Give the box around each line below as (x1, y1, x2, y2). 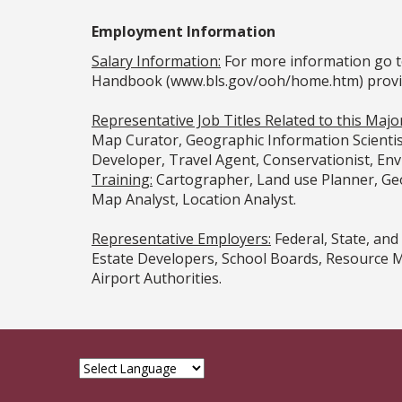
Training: (92, 169, 153, 189)
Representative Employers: (92, 228, 271, 249)
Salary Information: (92, 50, 221, 71)
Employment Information (92, 21, 275, 41)
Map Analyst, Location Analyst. (92, 188, 296, 209)
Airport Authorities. (92, 267, 222, 288)
